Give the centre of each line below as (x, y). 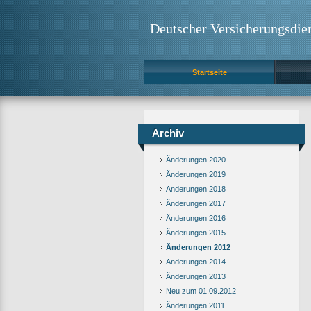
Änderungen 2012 (198, 247)
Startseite (209, 72)
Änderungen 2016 (196, 218)
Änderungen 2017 (196, 203)
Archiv (168, 133)
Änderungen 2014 (196, 262)
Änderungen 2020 (196, 160)
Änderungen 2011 (195, 305)
